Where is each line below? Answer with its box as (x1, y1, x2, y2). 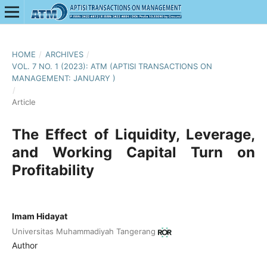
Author (11, 240, 38, 251)
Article (11, 97, 36, 107)
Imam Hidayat (11, 210, 67, 221)
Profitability (11, 161, 94, 179)
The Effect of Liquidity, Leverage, (11, 125, 256, 143)
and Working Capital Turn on (11, 143, 256, 161)
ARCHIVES (45, 49, 83, 59)
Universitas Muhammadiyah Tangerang (11, 226, 156, 237)
